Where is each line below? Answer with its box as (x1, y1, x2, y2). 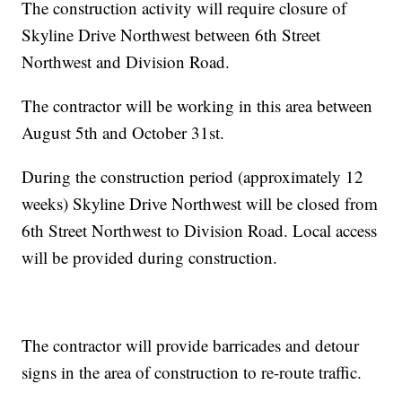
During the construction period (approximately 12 (22, 165, 364, 188)
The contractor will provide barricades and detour (22, 334, 360, 357)
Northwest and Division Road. (22, 50, 231, 74)
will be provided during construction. (22, 246, 278, 269)
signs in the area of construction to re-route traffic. (22, 361, 363, 384)
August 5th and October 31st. (22, 121, 225, 144)
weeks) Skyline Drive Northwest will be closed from (22, 192, 379, 215)
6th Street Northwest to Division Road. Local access (22, 219, 378, 242)
